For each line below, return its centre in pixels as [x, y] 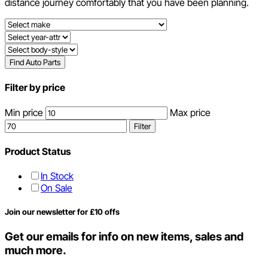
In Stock [57, 176]
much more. [36, 251]
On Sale [57, 188]
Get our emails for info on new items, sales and [124, 237]
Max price [190, 112]
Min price [24, 112]
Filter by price [35, 88]
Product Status [38, 151]
